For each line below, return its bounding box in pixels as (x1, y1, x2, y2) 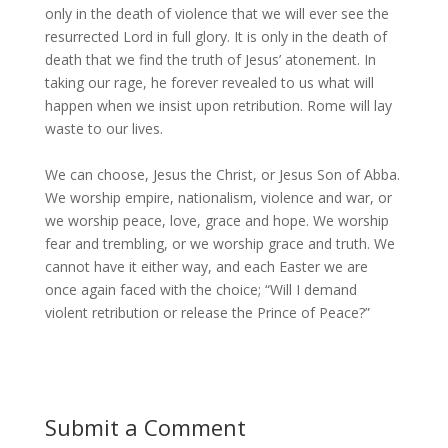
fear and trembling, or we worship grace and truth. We (44, 234, 395, 253)
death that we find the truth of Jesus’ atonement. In (44, 50, 376, 69)
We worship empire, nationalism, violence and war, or (44, 188, 392, 207)
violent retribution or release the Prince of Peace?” (44, 303, 370, 322)
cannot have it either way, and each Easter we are (44, 257, 368, 276)
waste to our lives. (44, 119, 167, 138)
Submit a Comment (44, 412, 246, 442)
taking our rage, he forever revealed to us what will (44, 73, 374, 92)
